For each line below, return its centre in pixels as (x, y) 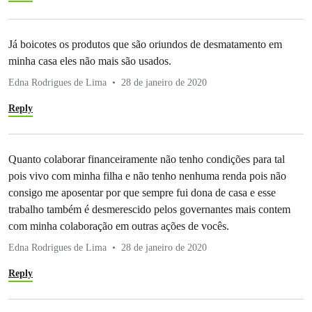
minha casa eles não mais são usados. (90, 61)
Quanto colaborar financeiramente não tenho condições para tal (147, 159)
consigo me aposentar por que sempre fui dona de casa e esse (142, 192)
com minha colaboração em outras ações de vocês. (119, 226)
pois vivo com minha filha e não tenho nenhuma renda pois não (147, 175)
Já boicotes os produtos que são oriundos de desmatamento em (145, 44)
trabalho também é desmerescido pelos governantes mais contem (149, 209)
